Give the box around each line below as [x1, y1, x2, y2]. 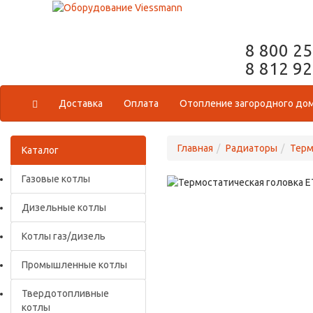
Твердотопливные [22, 288, 109, 299]
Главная [177, 143, 213, 154]
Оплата [124, 98, 159, 109]
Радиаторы [226, 143, 277, 154]
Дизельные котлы [22, 202, 106, 213]
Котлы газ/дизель [22, 231, 105, 242]
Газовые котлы [22, 173, 90, 184]
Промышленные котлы [22, 259, 127, 270]
